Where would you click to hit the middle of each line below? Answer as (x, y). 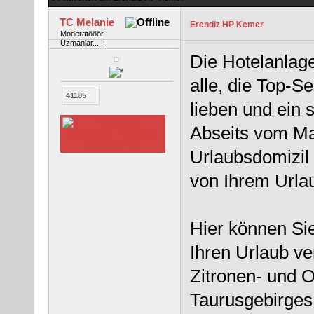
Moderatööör (82, 33)
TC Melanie (87, 22)
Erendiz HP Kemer (226, 24)
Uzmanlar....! (81, 42)
